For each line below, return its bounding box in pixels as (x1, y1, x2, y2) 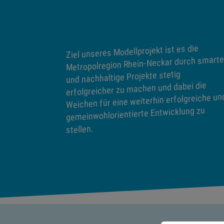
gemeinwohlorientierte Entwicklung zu (66, 105, 205, 123)
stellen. (66, 123, 93, 135)
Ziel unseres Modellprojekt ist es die (66, 42, 198, 60)
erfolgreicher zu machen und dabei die (66, 80, 206, 98)
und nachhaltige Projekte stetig (66, 68, 180, 85)
